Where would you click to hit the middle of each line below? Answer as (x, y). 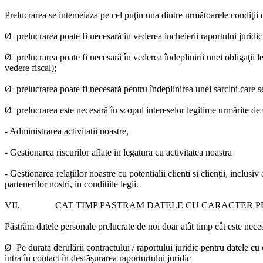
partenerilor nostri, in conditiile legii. (72, 184)
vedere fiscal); (31, 68)
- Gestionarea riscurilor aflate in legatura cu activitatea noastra (119, 152)
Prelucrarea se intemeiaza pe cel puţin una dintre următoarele (118, 15)
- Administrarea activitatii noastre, (68, 131)
